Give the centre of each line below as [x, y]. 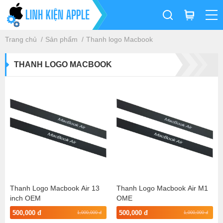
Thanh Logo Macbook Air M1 [162, 188]
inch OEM [25, 198]
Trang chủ [21, 39]
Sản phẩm [61, 39]
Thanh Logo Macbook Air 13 [55, 188]
